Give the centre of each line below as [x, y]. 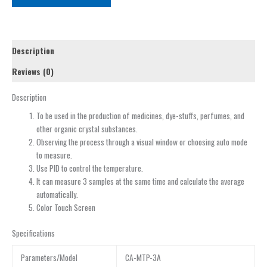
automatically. [58, 195]
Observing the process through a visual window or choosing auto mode [142, 142]
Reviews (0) [33, 72]
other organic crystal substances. [87, 129]
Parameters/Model [49, 258]
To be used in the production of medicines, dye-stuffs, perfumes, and [141, 116]
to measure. [55, 155]
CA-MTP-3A [143, 258]
